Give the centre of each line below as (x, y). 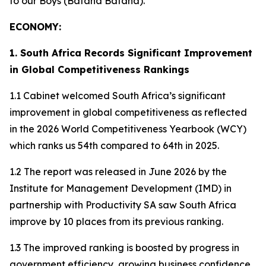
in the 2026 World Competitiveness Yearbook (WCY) (128, 129)
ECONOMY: (35, 27)
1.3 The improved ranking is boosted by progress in (124, 248)
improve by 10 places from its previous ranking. (116, 221)
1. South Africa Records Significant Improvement (131, 53)
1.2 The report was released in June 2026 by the (118, 172)
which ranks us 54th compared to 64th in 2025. (114, 145)
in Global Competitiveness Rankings (99, 69)
